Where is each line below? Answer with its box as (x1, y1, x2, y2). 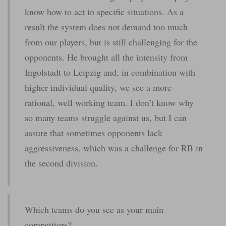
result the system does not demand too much (25, 21, 188, 33)
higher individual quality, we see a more (25, 81, 172, 94)
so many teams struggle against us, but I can (25, 111, 187, 124)
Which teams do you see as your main (25, 203, 163, 216)
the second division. (25, 157, 98, 169)
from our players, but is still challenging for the (25, 36, 197, 48)
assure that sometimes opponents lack (25, 127, 162, 139)
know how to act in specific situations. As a (25, 6, 184, 18)
